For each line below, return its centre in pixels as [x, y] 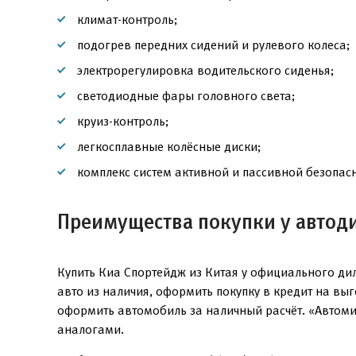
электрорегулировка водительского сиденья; [205, 70]
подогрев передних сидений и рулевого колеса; [213, 45]
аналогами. [91, 329]
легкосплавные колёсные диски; [169, 147]
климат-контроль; [127, 19]
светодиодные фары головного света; [186, 96]
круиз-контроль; [123, 121]
